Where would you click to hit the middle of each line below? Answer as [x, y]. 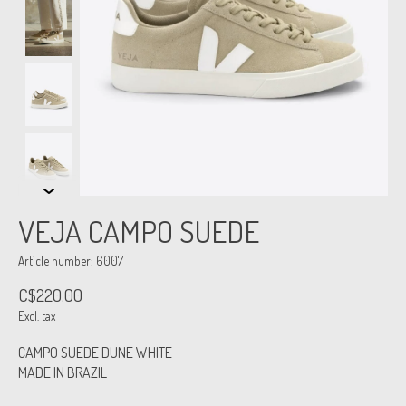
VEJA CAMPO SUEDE [139, 232]
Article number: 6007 [71, 261]
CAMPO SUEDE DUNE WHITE [95, 353]
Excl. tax [37, 316]
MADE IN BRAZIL [63, 373]
